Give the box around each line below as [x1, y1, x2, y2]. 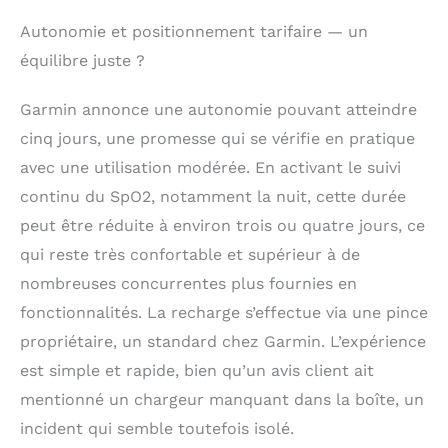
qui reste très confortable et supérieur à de [20, 245, 360, 265]
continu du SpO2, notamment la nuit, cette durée [20, 187, 406, 207]
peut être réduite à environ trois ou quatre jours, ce [20, 216, 425, 236]
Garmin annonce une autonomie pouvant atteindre [20, 100, 417, 120]
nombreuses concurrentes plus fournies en [20, 274, 357, 294]
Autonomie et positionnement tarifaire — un [20, 22, 368, 42]
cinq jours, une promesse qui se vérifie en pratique [20, 129, 415, 149]
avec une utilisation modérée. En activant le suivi [20, 158, 401, 178]
